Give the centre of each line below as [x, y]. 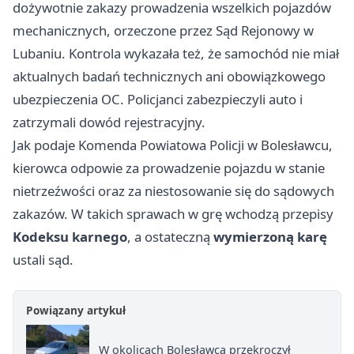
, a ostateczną [170, 237]
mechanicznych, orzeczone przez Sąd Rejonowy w [163, 30]
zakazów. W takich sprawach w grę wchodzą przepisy [173, 214]
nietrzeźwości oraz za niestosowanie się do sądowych [173, 191]
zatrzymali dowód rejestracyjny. [109, 122]
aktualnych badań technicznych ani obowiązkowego [169, 76]
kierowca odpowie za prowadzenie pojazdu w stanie [169, 168]
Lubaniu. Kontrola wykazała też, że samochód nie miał [176, 53]
